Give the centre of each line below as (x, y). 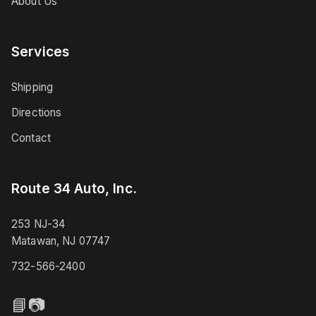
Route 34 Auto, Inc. (74, 188)
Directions (37, 113)
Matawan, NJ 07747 (61, 241)
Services (41, 51)
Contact (31, 138)
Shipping (32, 87)
